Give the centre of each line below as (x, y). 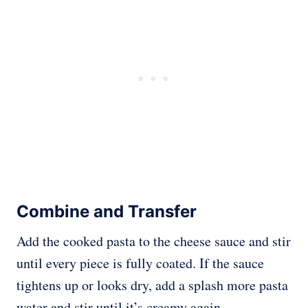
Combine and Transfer (107, 212)
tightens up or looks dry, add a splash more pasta (152, 285)
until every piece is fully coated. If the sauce (140, 263)
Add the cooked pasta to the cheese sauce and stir (154, 241)
